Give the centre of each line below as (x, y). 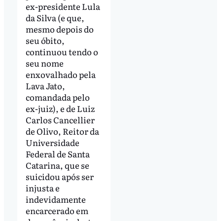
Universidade (52, 143)
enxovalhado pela (60, 74)
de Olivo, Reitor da (62, 131)
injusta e (42, 188)
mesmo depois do (59, 29)
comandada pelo (57, 97)
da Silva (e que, (55, 18)
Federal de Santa (57, 154)
